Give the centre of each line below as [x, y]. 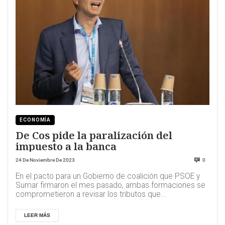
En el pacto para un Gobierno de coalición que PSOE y [108, 176]
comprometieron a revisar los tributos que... [91, 194]
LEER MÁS [37, 215]
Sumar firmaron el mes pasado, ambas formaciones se [110, 185]
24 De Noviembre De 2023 [45, 160]
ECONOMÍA [35, 120]
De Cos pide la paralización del [94, 135]
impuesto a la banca [66, 146]
